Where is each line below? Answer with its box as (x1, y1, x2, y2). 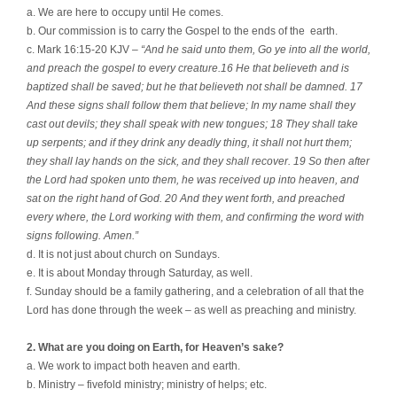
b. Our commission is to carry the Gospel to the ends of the (27, 24, 307, 37)
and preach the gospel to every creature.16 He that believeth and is (27, 61, 349, 74)
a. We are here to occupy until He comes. (27, 5, 226, 19)
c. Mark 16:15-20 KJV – (27, 43, 141, 56)
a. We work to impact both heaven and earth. (27, 359, 240, 372)
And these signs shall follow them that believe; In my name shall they (27, 98, 355, 112)
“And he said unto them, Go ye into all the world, (141, 43, 370, 56)
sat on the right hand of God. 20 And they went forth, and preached (27, 191, 345, 205)
